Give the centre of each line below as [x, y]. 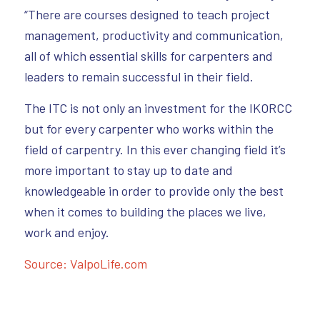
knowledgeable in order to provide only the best [154, 190]
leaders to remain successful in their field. [139, 76]
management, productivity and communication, [154, 35]
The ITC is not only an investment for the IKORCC [158, 107]
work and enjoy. [66, 232]
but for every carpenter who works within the [149, 128]
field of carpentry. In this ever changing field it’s [155, 149]
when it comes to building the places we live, [145, 211]
